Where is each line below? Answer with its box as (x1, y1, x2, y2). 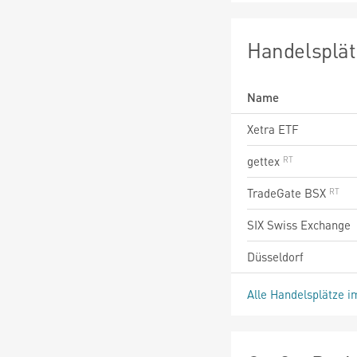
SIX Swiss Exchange (247, 216, 351, 233)
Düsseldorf (247, 248, 304, 265)
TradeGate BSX (247, 184, 329, 201)
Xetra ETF (247, 120, 299, 137)
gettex (247, 152, 283, 169)
